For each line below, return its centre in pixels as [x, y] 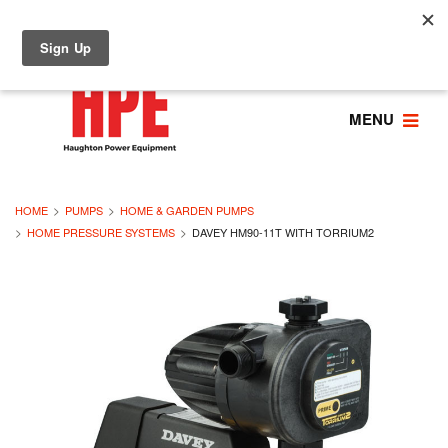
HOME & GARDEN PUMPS [187, 210]
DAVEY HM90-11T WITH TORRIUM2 [283, 232]
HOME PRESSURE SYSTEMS [101, 232]
